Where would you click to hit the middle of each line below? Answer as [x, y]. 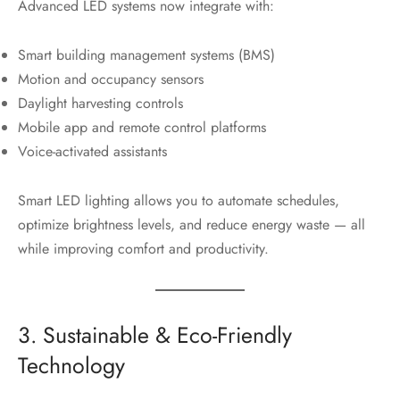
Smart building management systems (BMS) [146, 54]
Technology [71, 365]
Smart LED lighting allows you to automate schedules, [179, 200]
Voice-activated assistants [92, 151]
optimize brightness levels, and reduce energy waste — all [192, 224]
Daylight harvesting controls [100, 103]
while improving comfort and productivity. [143, 248]
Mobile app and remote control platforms [142, 127]
